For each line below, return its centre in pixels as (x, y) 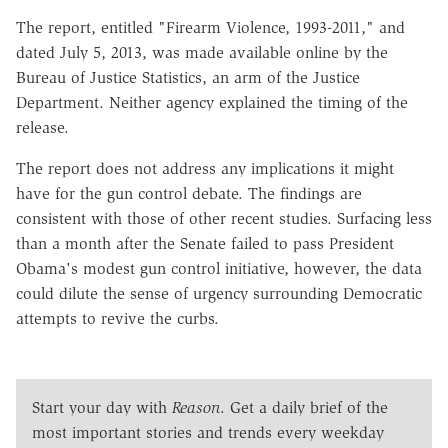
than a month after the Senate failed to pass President (205, 243)
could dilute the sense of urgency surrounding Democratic (219, 293)
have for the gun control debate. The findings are (189, 193)
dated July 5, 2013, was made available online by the (202, 52)
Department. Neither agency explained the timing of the (212, 102)
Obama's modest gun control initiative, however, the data (219, 268)
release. (42, 127)
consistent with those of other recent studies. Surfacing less (224, 218)
